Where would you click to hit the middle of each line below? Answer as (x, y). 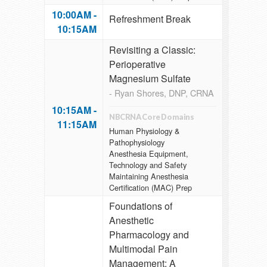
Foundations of (141, 206)
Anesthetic (131, 221)
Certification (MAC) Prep (150, 187)
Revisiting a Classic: (152, 50)
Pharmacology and (149, 235)
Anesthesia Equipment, (149, 153)
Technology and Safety (148, 164)
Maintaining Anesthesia (149, 176)
